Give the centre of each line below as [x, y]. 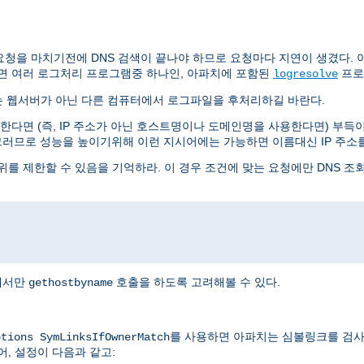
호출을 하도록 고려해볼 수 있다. [197, 282]
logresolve [305, 74]
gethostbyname [71, 283]
